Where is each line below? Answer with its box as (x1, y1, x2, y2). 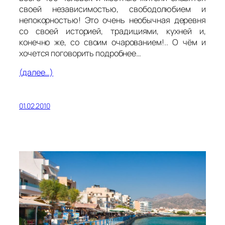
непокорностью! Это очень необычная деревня (19, 14, 206, 26)
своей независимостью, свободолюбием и (19, 3, 206, 15)
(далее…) (19, 66, 54, 78)
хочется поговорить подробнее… (19, 47, 142, 59)
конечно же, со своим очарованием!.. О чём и (19, 36, 206, 48)
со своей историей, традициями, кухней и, (19, 25, 206, 37)
